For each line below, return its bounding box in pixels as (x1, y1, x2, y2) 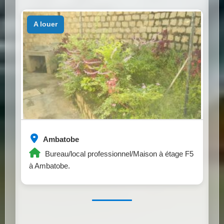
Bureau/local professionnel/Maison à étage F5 (43, 149, 193, 158)
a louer (37, 20, 57, 28)
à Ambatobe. (29, 161, 70, 170)
